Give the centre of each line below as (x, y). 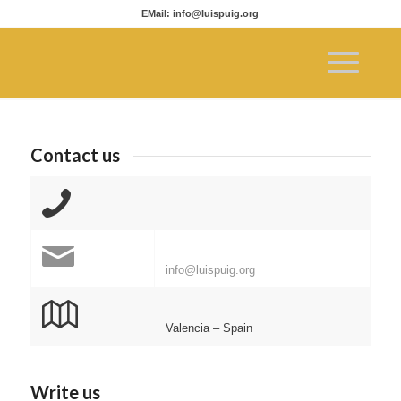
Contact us (75, 155)
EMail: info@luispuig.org (200, 13)
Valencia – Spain (209, 328)
